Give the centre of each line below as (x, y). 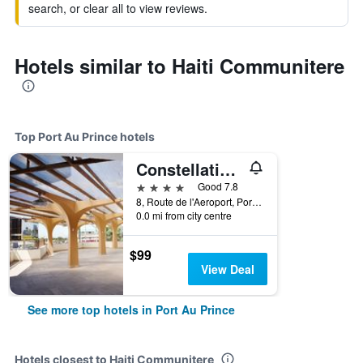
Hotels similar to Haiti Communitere (179, 66)
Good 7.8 (218, 186)
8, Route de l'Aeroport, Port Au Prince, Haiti (257, 201)
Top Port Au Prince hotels (85, 137)
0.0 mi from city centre (184, 215)
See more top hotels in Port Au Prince (131, 310)
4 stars (154, 186)
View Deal (227, 269)
